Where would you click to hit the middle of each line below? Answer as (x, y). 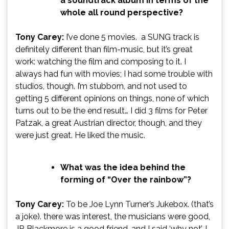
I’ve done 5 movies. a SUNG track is (132, 37)
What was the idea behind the (123, 167)
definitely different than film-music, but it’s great (104, 49)
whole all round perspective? (122, 12)
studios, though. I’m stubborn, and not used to (101, 86)
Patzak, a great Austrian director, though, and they (109, 123)
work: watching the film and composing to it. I (101, 61)
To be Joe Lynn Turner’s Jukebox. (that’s (139, 204)
